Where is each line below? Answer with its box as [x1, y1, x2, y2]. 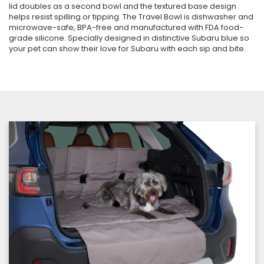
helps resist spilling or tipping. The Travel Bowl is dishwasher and [9, 11, 253, 22]
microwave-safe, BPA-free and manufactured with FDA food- [9, 21, 243, 33]
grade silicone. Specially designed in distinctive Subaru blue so [9, 32, 249, 44]
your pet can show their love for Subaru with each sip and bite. [9, 42, 246, 54]
